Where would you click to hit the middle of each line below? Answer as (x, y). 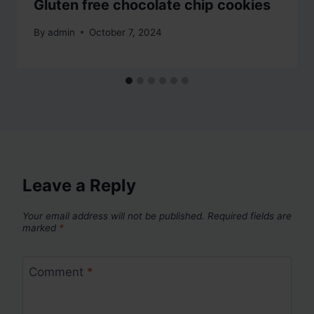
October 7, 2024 (126, 32)
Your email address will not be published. (114, 216)
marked (41, 227)
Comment (57, 272)
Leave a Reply (79, 185)
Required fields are (250, 216)
